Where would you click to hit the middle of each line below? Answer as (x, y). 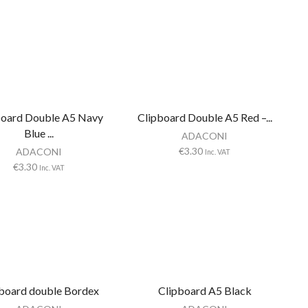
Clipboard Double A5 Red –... (205, 117)
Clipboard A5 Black (205, 290)
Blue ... (39, 133)
